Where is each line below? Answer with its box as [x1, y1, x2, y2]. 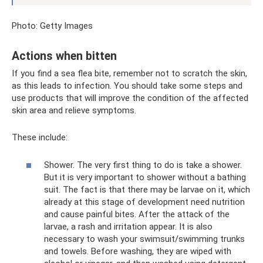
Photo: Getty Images [12, 21, 93, 32]
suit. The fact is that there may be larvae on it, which [44, 184, 250, 195]
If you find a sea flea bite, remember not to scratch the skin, [12, 68, 247, 79]
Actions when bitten [12, 49, 117, 63]
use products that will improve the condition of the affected [12, 93, 248, 104]
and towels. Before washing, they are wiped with [44, 245, 231, 257]
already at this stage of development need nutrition [44, 196, 245, 207]
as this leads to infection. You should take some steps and [12, 80, 242, 92]
